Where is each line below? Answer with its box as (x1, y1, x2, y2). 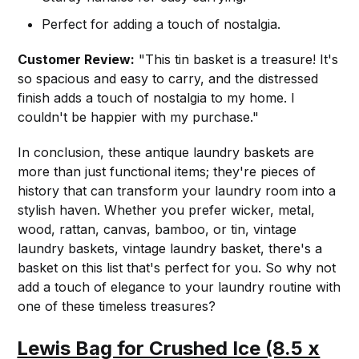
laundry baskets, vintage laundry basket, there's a (18, 240, 323, 257)
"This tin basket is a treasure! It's (135, 51, 339, 68)
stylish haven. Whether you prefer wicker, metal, (18, 202, 316, 219)
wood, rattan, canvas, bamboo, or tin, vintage (18, 221, 297, 238)
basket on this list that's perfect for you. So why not (18, 260, 337, 276)
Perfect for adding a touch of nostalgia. (42, 16, 281, 33)
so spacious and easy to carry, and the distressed (18, 71, 319, 87)
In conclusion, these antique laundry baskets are (18, 144, 315, 161)
